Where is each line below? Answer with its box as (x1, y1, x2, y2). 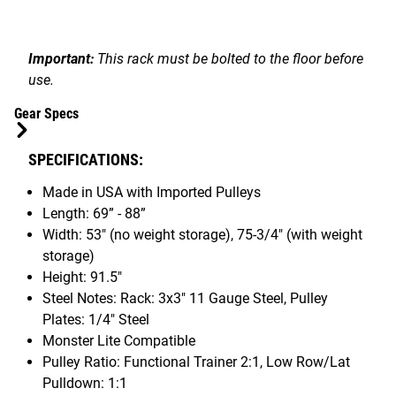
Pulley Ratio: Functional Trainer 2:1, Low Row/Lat (42, 353, 350, 370)
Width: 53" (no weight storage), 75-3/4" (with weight (42, 225, 362, 243)
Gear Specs (14, 104, 79, 122)
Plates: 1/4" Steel (42, 310, 149, 328)
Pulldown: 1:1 (42, 374, 127, 392)
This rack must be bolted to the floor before (94, 49, 363, 67)
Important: (28, 49, 94, 67)
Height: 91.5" (42, 268, 122, 286)
